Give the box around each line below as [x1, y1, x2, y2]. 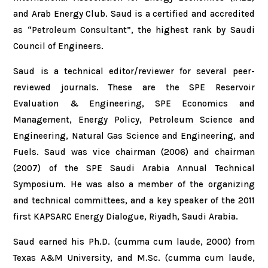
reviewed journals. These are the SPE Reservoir [13, 82, 255, 93]
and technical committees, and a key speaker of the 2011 [13, 195, 255, 206]
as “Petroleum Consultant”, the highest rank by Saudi [13, 25, 255, 35]
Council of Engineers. [13, 41, 104, 51]
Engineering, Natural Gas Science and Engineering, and [13, 130, 255, 141]
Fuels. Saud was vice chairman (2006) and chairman [13, 147, 255, 157]
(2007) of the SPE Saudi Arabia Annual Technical [13, 163, 255, 173]
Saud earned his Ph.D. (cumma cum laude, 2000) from [13, 236, 255, 247]
